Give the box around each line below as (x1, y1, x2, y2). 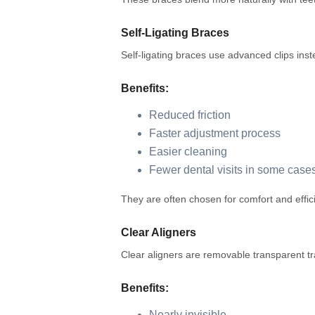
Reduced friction (149, 109, 231, 122)
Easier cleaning (149, 146, 227, 158)
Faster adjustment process (149, 127, 281, 140)
